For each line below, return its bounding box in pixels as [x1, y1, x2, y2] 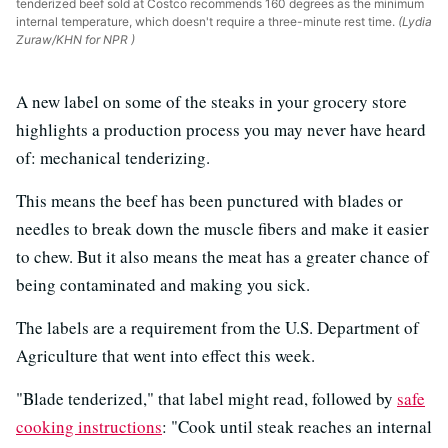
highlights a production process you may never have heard [16, 117, 426, 141]
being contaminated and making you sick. [16, 272, 310, 296]
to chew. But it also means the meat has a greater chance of [16, 244, 429, 268]
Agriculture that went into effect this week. [16, 343, 315, 367]
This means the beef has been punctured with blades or [16, 188, 403, 212]
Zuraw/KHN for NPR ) [16, 31, 135, 47]
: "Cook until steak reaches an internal [162, 414, 432, 438]
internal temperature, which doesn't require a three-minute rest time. [16, 13, 395, 29]
